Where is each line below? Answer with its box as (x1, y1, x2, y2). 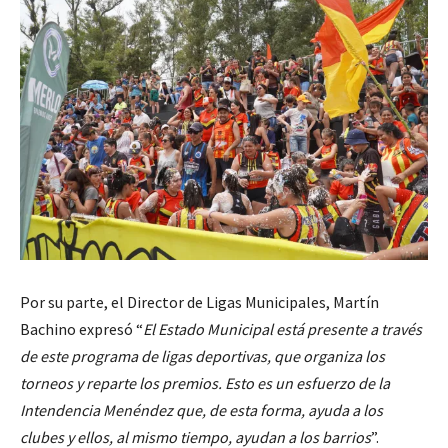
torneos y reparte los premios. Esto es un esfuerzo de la (20, 372, 390, 393)
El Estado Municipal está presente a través (143, 318, 422, 339)
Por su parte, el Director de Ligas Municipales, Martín (20, 291, 379, 312)
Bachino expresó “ (20, 318, 143, 339)
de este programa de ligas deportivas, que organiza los (20, 345, 385, 366)
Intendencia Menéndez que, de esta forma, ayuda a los (20, 399, 383, 420)
